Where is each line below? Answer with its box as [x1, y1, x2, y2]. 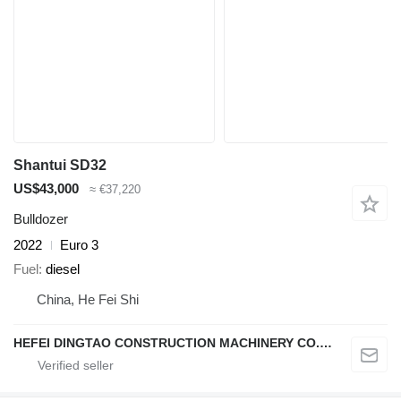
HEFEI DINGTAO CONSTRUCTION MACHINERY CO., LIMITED [320, 335, 332, 350]
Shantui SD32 [13, 157, 107, 173]
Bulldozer [13, 211, 68, 227]
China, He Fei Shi [37, 291, 139, 307]
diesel [46, 260, 80, 277]
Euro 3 [60, 237, 98, 253]
